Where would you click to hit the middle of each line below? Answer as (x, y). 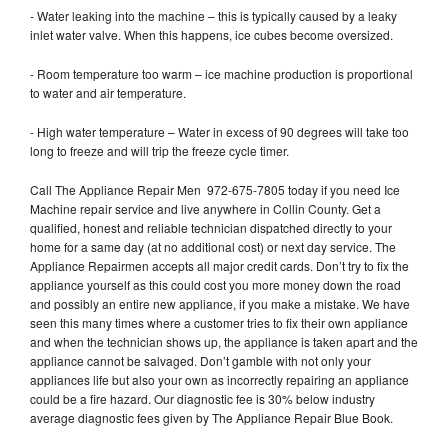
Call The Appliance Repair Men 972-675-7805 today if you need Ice (215, 189)
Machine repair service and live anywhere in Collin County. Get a (205, 208)
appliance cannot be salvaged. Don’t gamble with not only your (200, 360)
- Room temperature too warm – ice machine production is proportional (221, 73)
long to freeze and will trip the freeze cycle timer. (161, 150)
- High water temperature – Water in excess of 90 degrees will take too (219, 131)
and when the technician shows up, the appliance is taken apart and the (224, 341)
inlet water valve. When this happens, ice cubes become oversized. (213, 34)
